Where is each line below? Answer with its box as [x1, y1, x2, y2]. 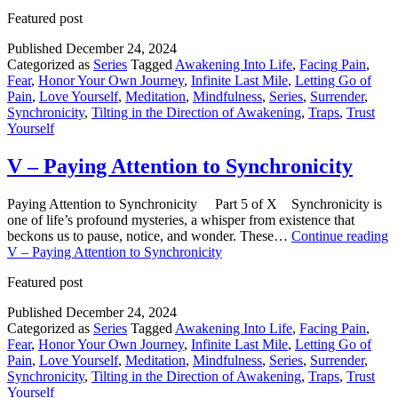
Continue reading [291, 227, 388, 243]
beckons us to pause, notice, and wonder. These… [7, 227, 291, 243]
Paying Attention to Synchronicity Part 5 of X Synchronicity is [7, 195, 382, 211]
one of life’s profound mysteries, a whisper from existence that [7, 211, 354, 227]
